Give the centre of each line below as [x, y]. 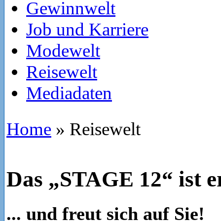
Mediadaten [69, 93]
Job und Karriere [87, 29]
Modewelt [63, 51]
